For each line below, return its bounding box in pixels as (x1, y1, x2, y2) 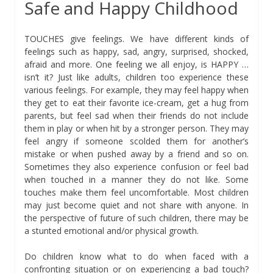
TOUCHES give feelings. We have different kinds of (24, 32, 249, 44)
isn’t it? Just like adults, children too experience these (24, 71, 249, 83)
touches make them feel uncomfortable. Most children (24, 186, 249, 198)
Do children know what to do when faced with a (24, 250, 249, 262)
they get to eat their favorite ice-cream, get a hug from (24, 96, 249, 108)
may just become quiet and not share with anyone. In (24, 199, 249, 211)
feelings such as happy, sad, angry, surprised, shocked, (24, 45, 249, 57)
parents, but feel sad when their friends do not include (24, 109, 249, 121)
